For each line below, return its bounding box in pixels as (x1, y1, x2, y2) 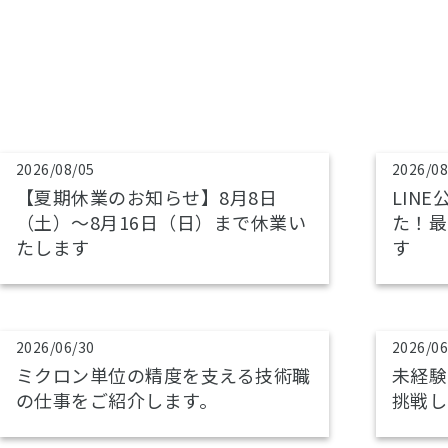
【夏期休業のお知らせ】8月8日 (16, 184, 278, 210)
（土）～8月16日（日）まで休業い (16, 209, 307, 235)
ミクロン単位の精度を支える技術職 (16, 362, 311, 388)
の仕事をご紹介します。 (16, 387, 218, 413)
